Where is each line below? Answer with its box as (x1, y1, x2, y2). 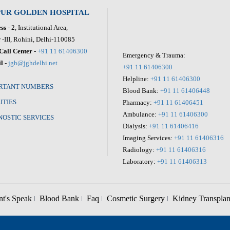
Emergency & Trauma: (123, 51, 185, 59)
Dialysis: (123, 122, 149, 130)
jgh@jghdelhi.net (8, 59, 57, 67)
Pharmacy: (123, 98, 154, 106)
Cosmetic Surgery (107, 194, 165, 203)
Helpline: (123, 74, 150, 83)
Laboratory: (123, 157, 157, 165)
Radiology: (123, 145, 156, 154)
